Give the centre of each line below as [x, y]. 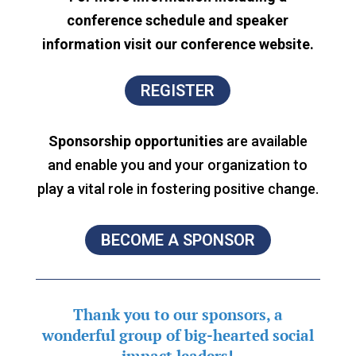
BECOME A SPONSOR [178, 240]
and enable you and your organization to [178, 164]
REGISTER [178, 90]
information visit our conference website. [178, 44]
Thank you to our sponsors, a [178, 314]
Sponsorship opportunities [135, 141]
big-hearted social [249, 335]
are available [267, 141]
